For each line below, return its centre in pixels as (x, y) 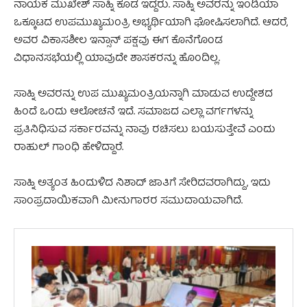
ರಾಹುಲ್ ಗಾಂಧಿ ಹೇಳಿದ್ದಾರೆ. (69, 148)
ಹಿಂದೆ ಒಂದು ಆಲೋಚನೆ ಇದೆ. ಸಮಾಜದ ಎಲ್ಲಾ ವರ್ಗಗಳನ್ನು (133, 112)
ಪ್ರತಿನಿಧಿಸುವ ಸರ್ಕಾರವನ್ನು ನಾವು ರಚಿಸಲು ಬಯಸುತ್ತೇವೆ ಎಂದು (145, 130)
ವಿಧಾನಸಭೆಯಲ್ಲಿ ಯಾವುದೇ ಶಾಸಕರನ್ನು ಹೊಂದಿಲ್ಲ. (117, 59)
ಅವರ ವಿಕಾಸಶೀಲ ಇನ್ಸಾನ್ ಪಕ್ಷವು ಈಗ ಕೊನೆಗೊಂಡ (118, 41)
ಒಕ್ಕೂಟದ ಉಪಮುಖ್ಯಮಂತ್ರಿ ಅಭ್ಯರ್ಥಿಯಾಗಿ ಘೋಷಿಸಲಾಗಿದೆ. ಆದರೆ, (151, 23)
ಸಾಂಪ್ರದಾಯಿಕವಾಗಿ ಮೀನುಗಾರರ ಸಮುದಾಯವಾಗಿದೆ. (128, 201)
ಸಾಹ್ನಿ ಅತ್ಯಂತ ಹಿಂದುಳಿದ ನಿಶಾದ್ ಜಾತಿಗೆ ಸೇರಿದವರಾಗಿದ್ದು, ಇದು (142, 183)
